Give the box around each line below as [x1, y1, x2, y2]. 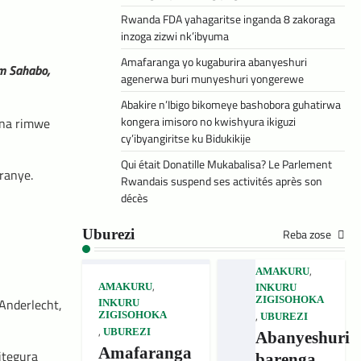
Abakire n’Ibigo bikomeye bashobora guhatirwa [121, 96, 341, 114]
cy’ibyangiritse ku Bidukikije [121, 130, 251, 147]
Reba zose [283, 225, 334, 243]
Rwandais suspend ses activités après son [121, 172, 322, 190]
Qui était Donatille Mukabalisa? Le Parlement [121, 156, 332, 173]
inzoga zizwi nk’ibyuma [121, 27, 229, 45]
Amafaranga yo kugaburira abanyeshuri [121, 53, 307, 71]
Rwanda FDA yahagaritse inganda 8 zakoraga [121, 10, 335, 28]
